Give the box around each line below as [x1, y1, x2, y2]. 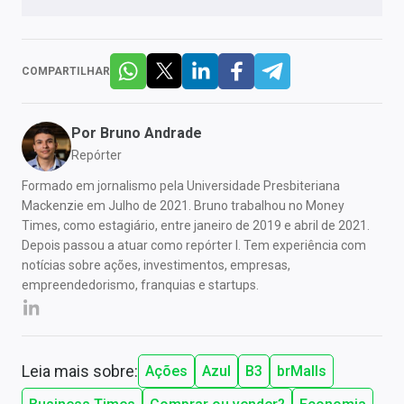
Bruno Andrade [100, 124, 202, 142]
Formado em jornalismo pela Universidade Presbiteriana [22, 179, 340, 194]
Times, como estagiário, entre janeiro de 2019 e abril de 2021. [22, 218, 370, 234]
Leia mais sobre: [22, 362, 138, 381]
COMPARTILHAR [22, 65, 110, 78]
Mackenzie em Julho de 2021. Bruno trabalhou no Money [22, 198, 344, 214]
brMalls [277, 363, 326, 381]
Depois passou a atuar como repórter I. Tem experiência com [22, 238, 366, 253]
